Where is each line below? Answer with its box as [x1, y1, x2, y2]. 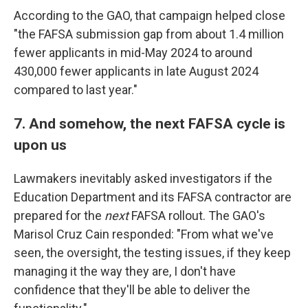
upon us [14, 136, 67, 153]
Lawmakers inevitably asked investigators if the [14, 171, 272, 186]
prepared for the [14, 208, 104, 223]
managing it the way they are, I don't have [14, 264, 236, 278]
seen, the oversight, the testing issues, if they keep [14, 245, 291, 260]
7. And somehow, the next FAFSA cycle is [14, 115, 285, 132]
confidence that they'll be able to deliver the [14, 283, 250, 297]
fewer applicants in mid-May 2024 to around [14, 45, 252, 60]
